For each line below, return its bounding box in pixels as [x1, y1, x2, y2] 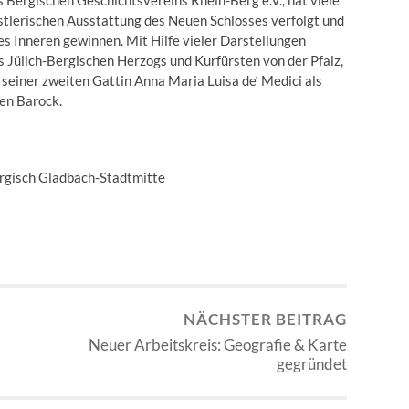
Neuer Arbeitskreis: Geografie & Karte [89, 334, 347, 354]
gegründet [277, 353, 347, 373]
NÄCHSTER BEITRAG [184, 309, 347, 329]
